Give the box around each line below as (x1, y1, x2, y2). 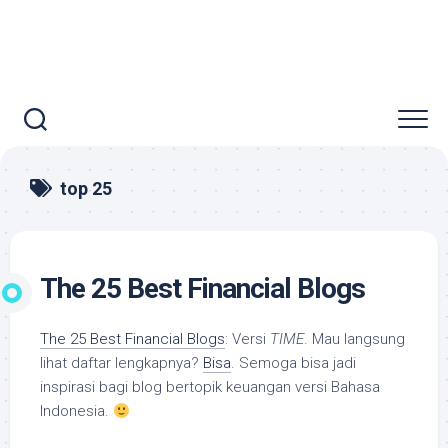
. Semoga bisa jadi (231, 354, 356, 372)
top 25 (60, 178, 112, 199)
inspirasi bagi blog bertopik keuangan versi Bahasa (40, 378, 380, 396)
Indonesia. (40, 402, 113, 420)
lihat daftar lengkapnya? (40, 354, 203, 372)
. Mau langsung (304, 330, 405, 348)
